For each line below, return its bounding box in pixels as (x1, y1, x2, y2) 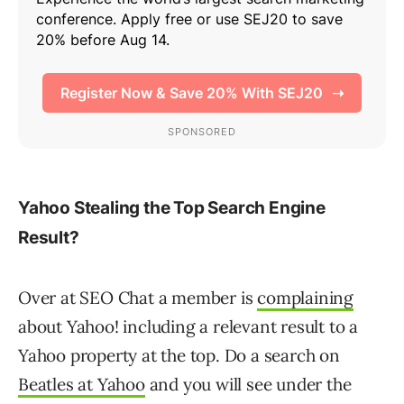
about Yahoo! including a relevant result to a (18, 316, 358, 337)
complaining (257, 287, 354, 308)
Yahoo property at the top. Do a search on (18, 344, 340, 366)
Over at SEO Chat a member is (18, 287, 258, 308)
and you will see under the (144, 373, 352, 395)
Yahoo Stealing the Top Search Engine (18, 197, 326, 218)
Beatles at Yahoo (18, 373, 145, 395)
